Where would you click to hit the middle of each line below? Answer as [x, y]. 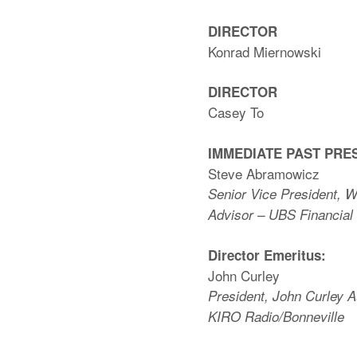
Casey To [236, 112]
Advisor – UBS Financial [280, 214]
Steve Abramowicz [264, 173]
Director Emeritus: [267, 255]
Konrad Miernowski [265, 51]
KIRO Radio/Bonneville [276, 317]
